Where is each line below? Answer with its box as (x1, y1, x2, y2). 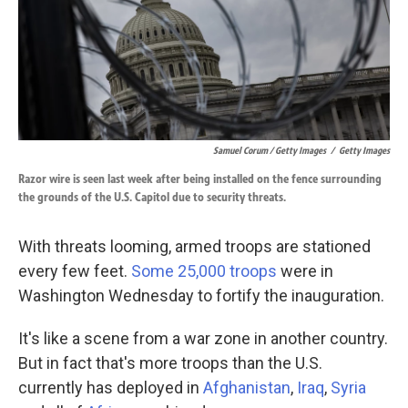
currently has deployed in (18, 378, 203, 398)
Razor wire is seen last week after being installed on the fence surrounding (18, 171, 382, 188)
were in (280, 261, 333, 281)
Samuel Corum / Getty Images (213, 144, 326, 158)
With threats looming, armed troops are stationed (18, 237, 371, 257)
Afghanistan (203, 378, 291, 398)
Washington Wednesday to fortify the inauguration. (18, 286, 384, 306)
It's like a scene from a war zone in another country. (18, 329, 388, 349)
